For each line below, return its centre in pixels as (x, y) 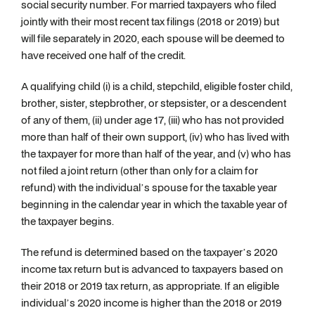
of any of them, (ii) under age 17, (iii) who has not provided (153, 120)
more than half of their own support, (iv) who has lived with (155, 137)
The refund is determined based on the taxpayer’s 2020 (149, 252)
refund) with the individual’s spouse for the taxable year (149, 187)
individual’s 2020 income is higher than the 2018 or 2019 (152, 303)
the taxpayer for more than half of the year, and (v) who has (156, 154)
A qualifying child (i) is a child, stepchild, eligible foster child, (157, 86)
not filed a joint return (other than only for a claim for (140, 171)
